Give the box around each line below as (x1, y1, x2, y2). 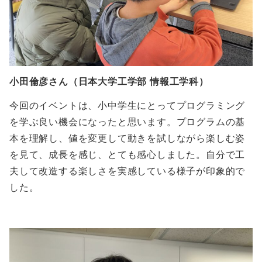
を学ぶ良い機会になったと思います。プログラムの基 (9, 116, 246, 128)
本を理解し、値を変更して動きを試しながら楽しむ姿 (9, 132, 246, 144)
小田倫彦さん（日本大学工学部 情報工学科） (9, 75, 209, 88)
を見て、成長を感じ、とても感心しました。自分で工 (9, 149, 246, 161)
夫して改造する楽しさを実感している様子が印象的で (9, 165, 246, 177)
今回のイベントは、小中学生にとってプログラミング (9, 99, 246, 112)
